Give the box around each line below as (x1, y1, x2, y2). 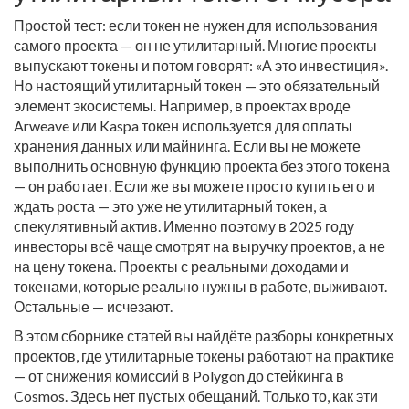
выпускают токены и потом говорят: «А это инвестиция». (14, 57, 388, 74)
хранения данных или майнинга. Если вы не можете (14, 137, 361, 154)
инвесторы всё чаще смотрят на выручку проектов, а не (14, 237, 385, 255)
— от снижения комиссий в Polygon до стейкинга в (14, 367, 344, 384)
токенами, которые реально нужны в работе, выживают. (14, 278, 387, 295)
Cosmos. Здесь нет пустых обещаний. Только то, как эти (14, 387, 378, 404)
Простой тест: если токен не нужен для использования (14, 16, 378, 34)
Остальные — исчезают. (14, 298, 173, 315)
